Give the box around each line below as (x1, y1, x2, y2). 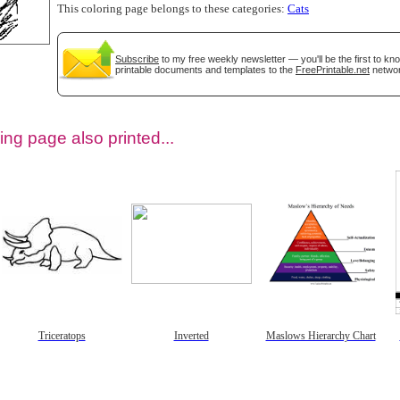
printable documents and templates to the (115, 63, 296, 75)
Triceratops (37, 330, 86, 341)
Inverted (173, 330, 209, 341)
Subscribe (115, 53, 159, 64)
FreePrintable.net (296, 63, 370, 75)
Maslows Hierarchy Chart (265, 330, 376, 341)
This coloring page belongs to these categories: (57, 2, 287, 15)
